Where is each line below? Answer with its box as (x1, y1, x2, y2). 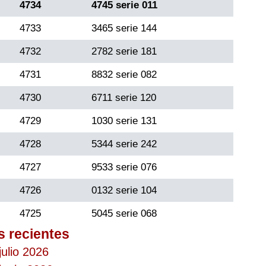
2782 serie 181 (91, 45, 157, 57)
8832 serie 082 (91, 68, 157, 80)
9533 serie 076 (91, 161, 157, 173)
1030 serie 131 (91, 115, 157, 126)
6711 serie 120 (91, 91, 156, 103)
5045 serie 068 (91, 207, 157, 219)
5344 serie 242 (91, 138, 157, 150)
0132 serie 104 (91, 184, 157, 196)
